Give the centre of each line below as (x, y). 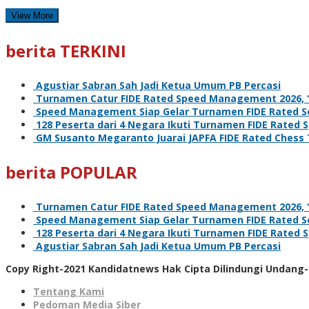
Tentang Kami (69, 291)
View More (32, 15)
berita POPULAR (71, 172)
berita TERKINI (66, 50)
